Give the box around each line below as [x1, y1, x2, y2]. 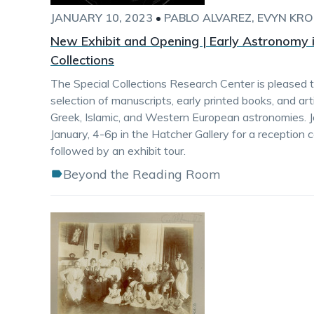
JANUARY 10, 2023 [50, 11, 153, 25]
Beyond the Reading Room [63, 166, 221, 182]
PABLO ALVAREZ [164, 11, 252, 25]
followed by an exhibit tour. [50, 144, 186, 158]
